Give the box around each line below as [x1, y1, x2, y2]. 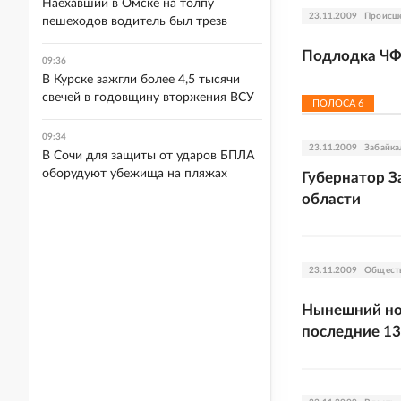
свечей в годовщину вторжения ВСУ [42, 91, 254, 104]
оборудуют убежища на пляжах [42, 167, 227, 180]
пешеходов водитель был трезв [42, 15, 227, 28]
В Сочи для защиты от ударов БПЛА [42, 149, 254, 162]
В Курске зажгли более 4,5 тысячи [42, 73, 240, 86]
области [302, 192, 361, 207]
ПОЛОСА [312, 98, 358, 108]
